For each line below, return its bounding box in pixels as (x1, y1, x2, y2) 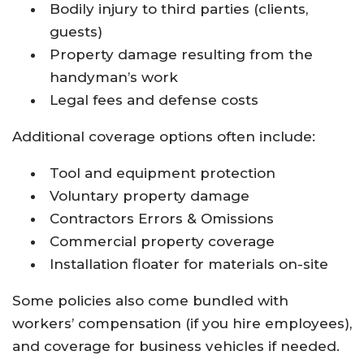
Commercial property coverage (50, 232, 275, 249)
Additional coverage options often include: (12, 128, 315, 145)
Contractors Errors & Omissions (50, 210, 275, 227)
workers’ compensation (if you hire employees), (12, 314, 352, 331)
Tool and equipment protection (50, 164, 276, 181)
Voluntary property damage (50, 187, 250, 204)
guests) (50, 23, 103, 40)
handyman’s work (50, 68, 179, 85)
